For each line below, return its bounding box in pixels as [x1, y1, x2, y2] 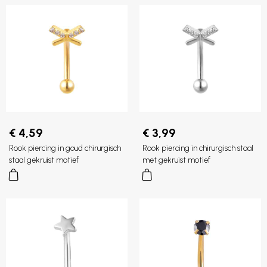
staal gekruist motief [9, 156, 79, 165]
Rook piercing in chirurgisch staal [142, 144, 253, 153]
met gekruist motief [142, 156, 210, 165]
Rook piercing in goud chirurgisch [9, 144, 121, 153]
